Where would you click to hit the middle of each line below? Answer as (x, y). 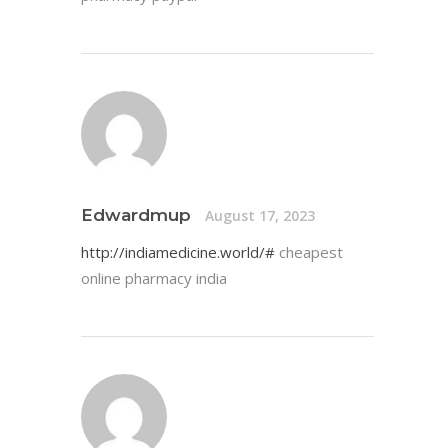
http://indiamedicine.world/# (178, 252)
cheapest (309, 252)
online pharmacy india (154, 278)
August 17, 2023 (260, 215)
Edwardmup (136, 215)
